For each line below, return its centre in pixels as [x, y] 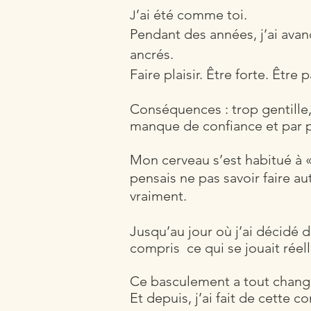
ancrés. [152, 54]
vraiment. [158, 196]
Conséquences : [179, 109]
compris [157, 248]
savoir [242, 178]
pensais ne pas [177, 178]
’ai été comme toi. [192, 15]
